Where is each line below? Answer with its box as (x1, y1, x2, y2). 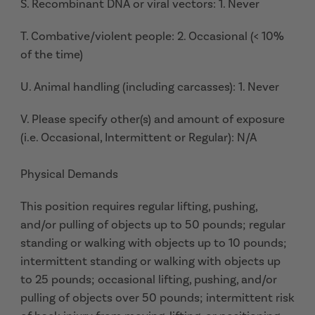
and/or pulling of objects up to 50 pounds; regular (20, 217, 285, 231)
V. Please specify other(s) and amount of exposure (20, 112, 285, 126)
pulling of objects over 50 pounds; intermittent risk (20, 290, 295, 304)
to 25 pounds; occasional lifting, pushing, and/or (20, 272, 277, 286)
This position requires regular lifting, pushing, (20, 199, 257, 213)
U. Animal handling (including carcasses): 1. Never (20, 79, 279, 94)
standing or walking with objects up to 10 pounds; (20, 236, 287, 250)
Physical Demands (20, 167, 118, 181)
